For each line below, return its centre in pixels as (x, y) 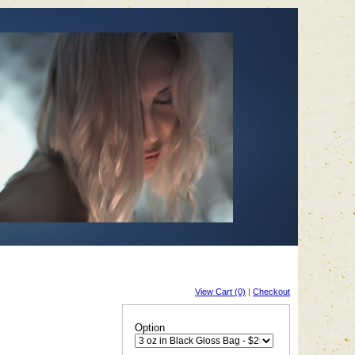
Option (150, 328)
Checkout (271, 292)
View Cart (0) (220, 292)
